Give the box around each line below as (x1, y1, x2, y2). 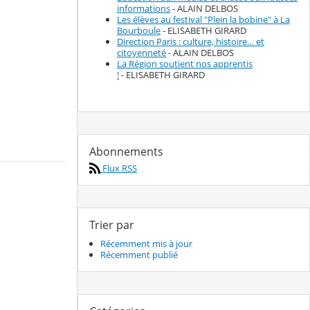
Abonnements (89, 143, 163, 159)
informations (117, 2, 170, 15)
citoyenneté (117, 46, 166, 60)
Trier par (89, 217, 134, 232)
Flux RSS (100, 161, 137, 174)
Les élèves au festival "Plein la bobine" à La (117, 13, 290, 26)
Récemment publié (100, 248, 178, 262)
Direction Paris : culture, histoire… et (117, 35, 264, 48)
